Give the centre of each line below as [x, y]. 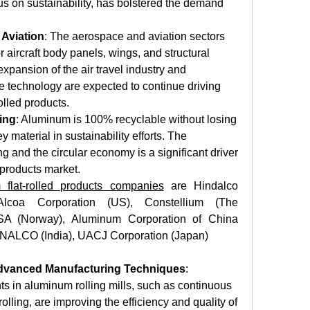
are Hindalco [201, 186]
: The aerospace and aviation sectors [135, 36]
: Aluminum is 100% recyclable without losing [126, 119]
